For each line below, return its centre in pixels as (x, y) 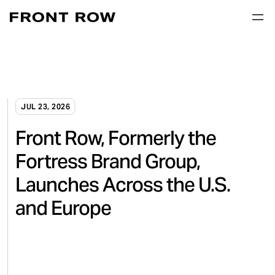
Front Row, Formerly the (116, 138)
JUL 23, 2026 (45, 106)
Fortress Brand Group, (108, 161)
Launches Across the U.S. (123, 184)
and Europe (63, 208)
